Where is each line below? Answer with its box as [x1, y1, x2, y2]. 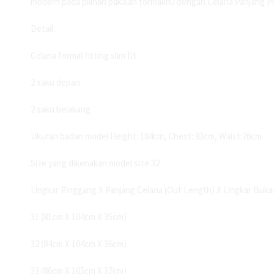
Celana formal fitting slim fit [31, 50, 136, 62]
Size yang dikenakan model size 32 [31, 157, 160, 169]
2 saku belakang [31, 103, 91, 116]
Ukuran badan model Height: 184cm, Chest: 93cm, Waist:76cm [31, 130, 262, 143]
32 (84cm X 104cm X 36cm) [31, 238, 127, 250]
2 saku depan [31, 76, 80, 89]
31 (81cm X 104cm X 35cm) [31, 211, 127, 223]
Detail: [31, 23, 55, 35]
